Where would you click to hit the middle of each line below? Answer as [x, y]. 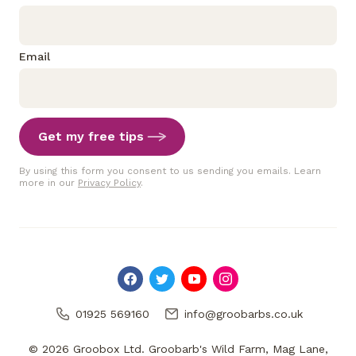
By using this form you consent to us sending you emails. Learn [170, 171]
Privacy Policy [109, 183]
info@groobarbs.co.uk [244, 313]
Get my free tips [91, 137]
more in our [48, 183]
